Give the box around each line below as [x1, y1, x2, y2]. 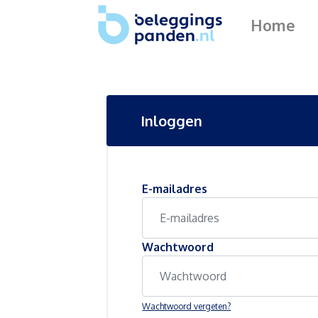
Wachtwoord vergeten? [142, 301, 231, 312]
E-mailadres [142, 182, 208, 196]
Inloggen [141, 111, 203, 130]
